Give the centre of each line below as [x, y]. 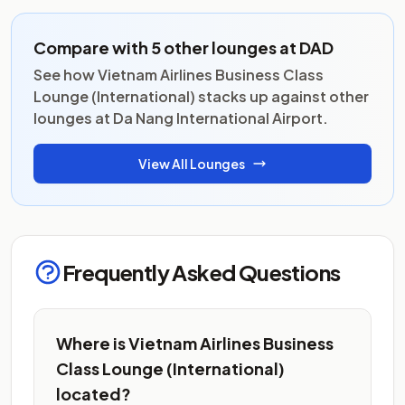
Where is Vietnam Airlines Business [195, 343]
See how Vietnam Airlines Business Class [179, 75]
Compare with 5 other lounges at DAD [184, 47]
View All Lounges [192, 164]
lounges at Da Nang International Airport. [181, 118]
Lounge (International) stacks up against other [201, 96]
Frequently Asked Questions [202, 272]
